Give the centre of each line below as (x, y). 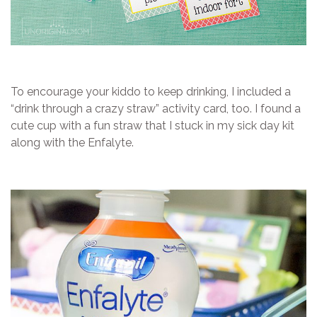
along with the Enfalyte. (72, 143)
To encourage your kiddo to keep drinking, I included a (151, 92)
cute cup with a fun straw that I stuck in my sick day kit (152, 126)
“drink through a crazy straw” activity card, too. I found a (156, 109)
